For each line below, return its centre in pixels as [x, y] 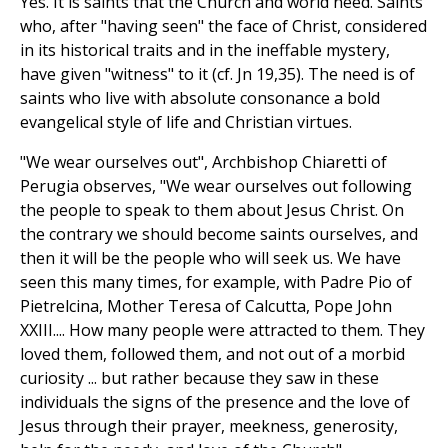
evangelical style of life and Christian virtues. [186, 122]
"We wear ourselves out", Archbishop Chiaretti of [203, 162]
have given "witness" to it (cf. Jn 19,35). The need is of [217, 74]
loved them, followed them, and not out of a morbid [212, 354]
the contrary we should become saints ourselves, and [219, 234]
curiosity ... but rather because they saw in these [199, 378]
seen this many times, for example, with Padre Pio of [216, 282]
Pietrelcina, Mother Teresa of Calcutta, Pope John [206, 306]
